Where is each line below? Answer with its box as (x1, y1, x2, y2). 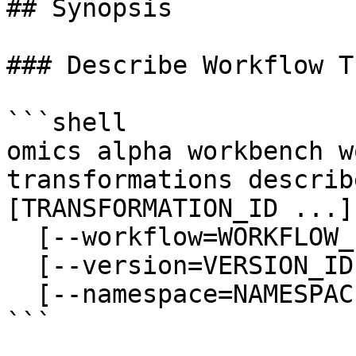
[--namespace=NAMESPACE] (6, 280, 37, 308)
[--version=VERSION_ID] (6, 251, 37, 280)
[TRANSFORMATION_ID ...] (6, 194, 354, 222)
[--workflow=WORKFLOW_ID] (6, 222, 37, 251)
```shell (6, 108, 127, 137)
